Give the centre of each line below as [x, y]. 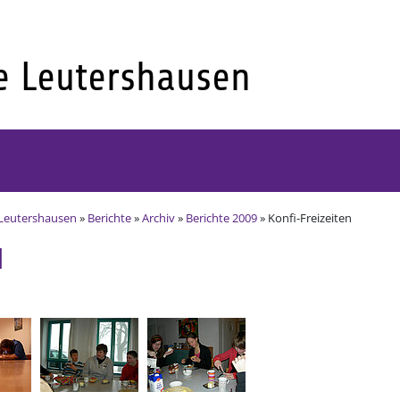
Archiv [158, 218]
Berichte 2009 [221, 218]
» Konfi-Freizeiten [304, 218]
